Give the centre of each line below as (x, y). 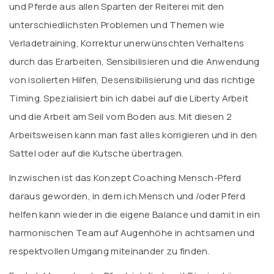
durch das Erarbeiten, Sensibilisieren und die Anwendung (135, 61)
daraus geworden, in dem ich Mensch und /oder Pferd (127, 196)
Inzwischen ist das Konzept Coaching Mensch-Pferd (125, 178)
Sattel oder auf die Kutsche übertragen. (97, 153)
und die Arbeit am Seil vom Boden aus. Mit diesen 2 (120, 117)
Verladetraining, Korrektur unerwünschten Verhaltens (127, 43)
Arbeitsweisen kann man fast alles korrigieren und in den (133, 135)
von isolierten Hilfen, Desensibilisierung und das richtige (132, 80)
